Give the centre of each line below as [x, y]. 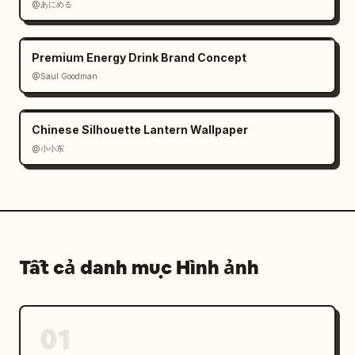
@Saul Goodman [65, 76]
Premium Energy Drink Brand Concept [139, 57]
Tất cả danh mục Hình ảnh [139, 267]
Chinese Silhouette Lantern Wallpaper [140, 130]
